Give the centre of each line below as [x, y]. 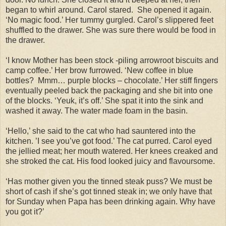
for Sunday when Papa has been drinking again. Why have [110, 201]
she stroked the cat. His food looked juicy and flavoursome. [110, 161]
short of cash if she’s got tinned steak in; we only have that [109, 191]
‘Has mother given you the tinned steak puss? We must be [109, 181]
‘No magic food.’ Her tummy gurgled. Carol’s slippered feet [109, 20]
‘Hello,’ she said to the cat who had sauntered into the [101, 131]
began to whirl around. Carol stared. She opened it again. [108, 10]
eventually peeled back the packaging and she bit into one [109, 90]
